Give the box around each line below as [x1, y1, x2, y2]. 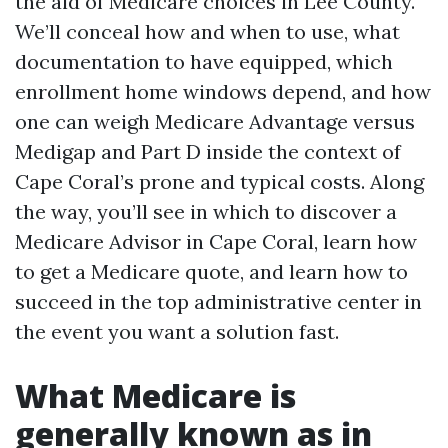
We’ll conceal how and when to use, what [15, 19, 400, 44]
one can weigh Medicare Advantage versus [15, 109, 415, 134]
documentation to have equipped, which [15, 49, 393, 74]
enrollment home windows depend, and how [15, 79, 431, 104]
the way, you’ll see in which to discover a [15, 199, 397, 224]
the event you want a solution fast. [15, 319, 339, 344]
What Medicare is [15, 374, 296, 417]
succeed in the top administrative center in [15, 289, 422, 314]
